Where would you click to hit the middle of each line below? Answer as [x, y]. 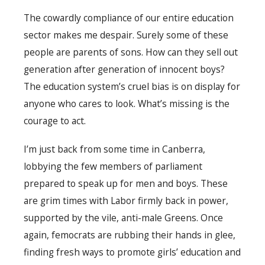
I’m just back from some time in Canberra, [114, 149]
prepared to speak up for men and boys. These [126, 184]
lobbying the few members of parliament [113, 167]
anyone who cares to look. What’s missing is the [127, 103]
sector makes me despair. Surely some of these [126, 35]
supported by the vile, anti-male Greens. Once [123, 218]
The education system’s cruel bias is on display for [132, 86]
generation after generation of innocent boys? [124, 69]
